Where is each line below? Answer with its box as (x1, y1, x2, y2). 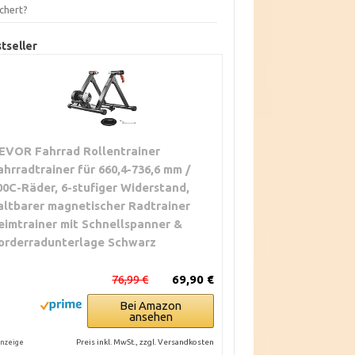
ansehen (128, 310, 173, 323)
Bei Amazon (120, 299, 182, 312)
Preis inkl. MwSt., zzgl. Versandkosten (76, 338, 215, 346)
